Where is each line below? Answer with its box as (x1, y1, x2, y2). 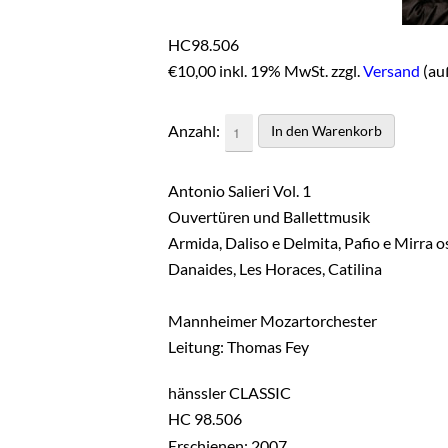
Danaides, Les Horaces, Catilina (168, 258, 382, 278)
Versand (363, 60, 420, 80)
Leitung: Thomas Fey (168, 336, 309, 356)
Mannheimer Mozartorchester (168, 310, 377, 330)
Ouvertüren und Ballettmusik (168, 206, 370, 226)
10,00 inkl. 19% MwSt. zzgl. (177, 60, 363, 80)
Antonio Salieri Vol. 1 (168, 180, 311, 200)
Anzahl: (168, 120, 220, 140)
